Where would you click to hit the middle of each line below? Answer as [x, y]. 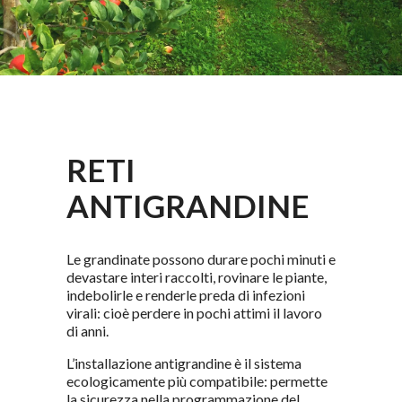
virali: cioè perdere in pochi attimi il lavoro [194, 313]
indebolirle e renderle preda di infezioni [186, 295]
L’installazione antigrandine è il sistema [184, 363]
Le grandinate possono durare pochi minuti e [201, 259]
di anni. [87, 331]
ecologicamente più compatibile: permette [197, 381]
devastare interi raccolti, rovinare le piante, [197, 277]
